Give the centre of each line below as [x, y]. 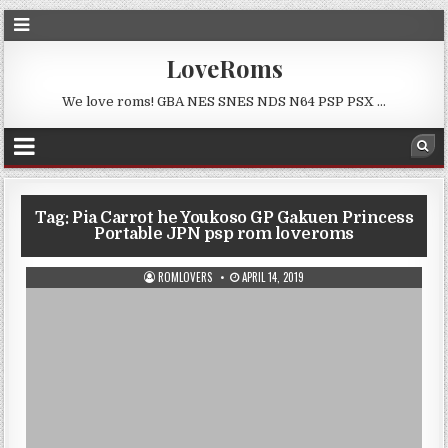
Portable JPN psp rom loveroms [224, 234]
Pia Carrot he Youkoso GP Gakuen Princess [243, 218]
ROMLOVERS [185, 277]
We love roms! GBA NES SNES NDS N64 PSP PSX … [224, 101]
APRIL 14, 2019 [271, 277]
